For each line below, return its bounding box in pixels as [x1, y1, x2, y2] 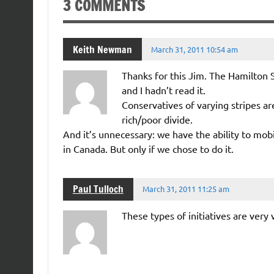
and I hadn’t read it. [121, 83, 206, 96]
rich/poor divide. [121, 113, 193, 125]
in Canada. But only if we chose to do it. [62, 142, 234, 155]
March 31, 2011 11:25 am [143, 183, 230, 194]
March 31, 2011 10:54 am [151, 43, 239, 54]
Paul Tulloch [72, 182, 124, 196]
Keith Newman [72, 42, 132, 56]
